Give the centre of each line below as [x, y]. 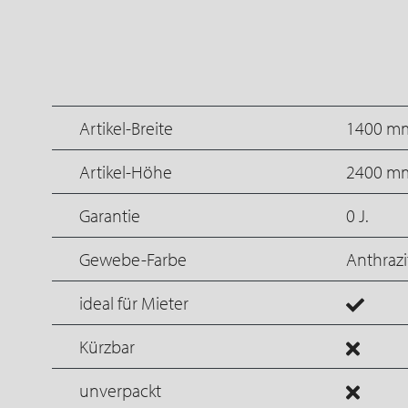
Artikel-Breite [126, 127]
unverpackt [120, 390]
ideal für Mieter [134, 302]
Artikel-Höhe [126, 171]
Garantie [110, 215]
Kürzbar [107, 346]
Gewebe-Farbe [133, 259]
